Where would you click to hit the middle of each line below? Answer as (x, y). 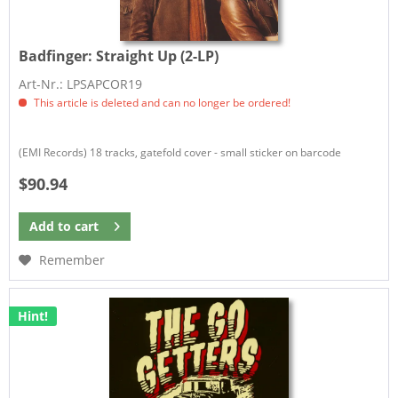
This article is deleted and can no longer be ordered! (161, 102)
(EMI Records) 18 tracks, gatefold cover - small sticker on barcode (180, 152)
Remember (72, 259)
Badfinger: (58, 56)
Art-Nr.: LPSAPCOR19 (81, 84)
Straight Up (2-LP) (158, 56)
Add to (51, 226)
